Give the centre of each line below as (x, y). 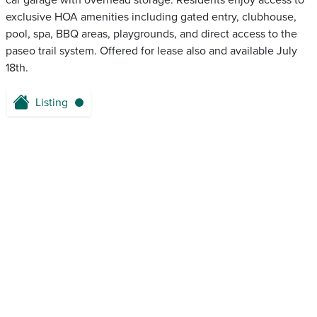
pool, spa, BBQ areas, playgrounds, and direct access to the (151, 34)
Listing (52, 103)
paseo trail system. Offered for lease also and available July (151, 51)
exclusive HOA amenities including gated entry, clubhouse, (151, 17)
